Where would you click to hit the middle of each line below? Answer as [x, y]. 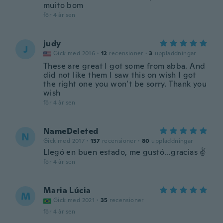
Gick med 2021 [74, 200]
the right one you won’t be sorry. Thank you [125, 84]
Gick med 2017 [64, 141]
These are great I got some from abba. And [124, 66]
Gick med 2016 [74, 53]
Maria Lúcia [67, 190]
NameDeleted [71, 131]
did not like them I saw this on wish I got [120, 75]
